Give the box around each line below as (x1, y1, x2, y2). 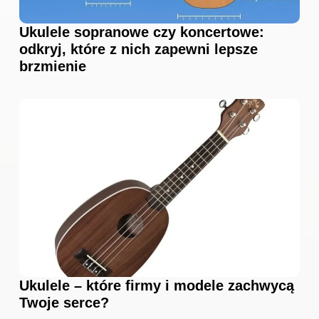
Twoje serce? (19, 295, 109, 311)
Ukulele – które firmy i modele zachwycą (19, 278, 294, 294)
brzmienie (19, 58, 86, 75)
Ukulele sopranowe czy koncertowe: (19, 24, 264, 41)
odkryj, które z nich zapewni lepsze (19, 41, 258, 58)
